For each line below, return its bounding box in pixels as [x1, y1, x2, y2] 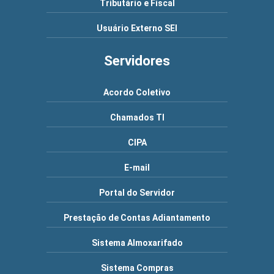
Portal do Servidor [99, 188, 175, 198]
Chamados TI [109, 113, 165, 122]
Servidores [104, 53, 170, 68]
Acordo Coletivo [103, 87, 171, 97]
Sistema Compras [100, 263, 174, 273]
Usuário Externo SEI [97, 23, 177, 33]
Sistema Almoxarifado [91, 238, 183, 248]
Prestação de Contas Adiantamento [64, 213, 210, 223]
